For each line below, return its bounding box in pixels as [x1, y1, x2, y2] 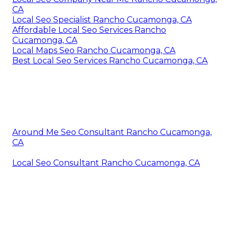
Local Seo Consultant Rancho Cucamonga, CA [12, 157, 200, 168]
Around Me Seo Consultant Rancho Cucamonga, [12, 127, 212, 137]
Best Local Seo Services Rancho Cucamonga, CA [12, 55, 208, 65]
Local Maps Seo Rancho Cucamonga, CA [12, 45, 175, 55]
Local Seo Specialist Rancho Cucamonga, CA [12, 14, 192, 25]
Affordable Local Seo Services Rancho [12, 25, 166, 35]
